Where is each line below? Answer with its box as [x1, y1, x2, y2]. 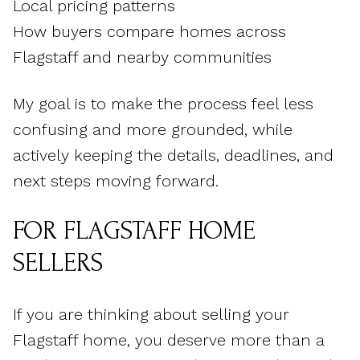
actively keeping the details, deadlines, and [13, 145, 333, 166]
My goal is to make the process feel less [13, 94, 313, 114]
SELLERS [13, 249, 103, 278]
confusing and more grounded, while [13, 120, 292, 140]
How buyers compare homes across [13, 21, 286, 41]
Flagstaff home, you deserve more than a [13, 329, 325, 350]
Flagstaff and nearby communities [13, 47, 272, 67]
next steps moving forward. [13, 171, 219, 191]
